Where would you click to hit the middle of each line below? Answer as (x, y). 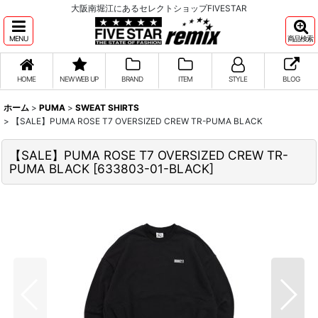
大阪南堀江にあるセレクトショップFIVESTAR (159, 8)
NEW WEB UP (79, 79)
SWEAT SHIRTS (107, 108)
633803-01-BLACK (153, 169)
